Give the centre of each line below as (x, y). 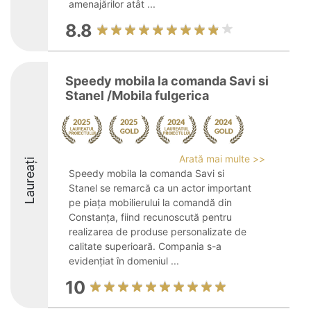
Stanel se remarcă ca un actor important (160, 188)
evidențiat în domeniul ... (124, 261)
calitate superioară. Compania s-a (145, 246)
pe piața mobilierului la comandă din (150, 202)
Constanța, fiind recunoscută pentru (150, 217)
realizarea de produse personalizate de (158, 232)
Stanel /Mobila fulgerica (137, 95)
